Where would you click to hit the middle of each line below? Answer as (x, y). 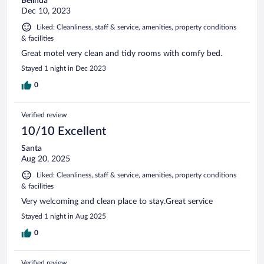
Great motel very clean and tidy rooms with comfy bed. (122, 53)
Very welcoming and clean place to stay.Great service (117, 201)
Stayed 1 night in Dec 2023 (64, 68)
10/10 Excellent (64, 131)
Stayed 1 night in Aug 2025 (64, 216)
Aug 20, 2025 (46, 159)
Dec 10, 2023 (46, 11)
